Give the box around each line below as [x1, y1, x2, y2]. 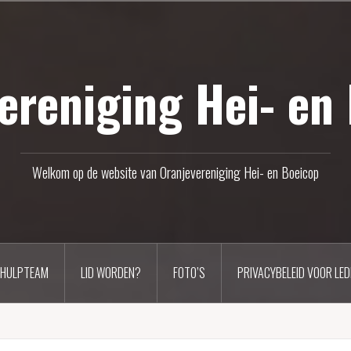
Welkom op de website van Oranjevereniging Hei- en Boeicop [32, 162, 319, 183]
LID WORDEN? [80, 263, 141, 282]
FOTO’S [172, 263, 205, 282]
